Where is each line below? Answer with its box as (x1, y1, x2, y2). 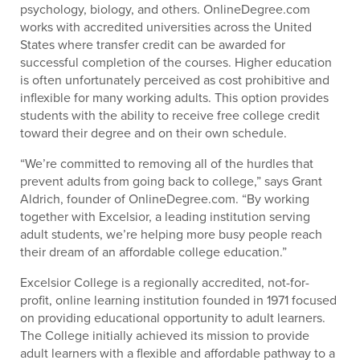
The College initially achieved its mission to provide (20, 326, 309, 344)
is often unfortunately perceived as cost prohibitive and (20, 71, 329, 88)
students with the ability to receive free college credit (20, 106, 320, 124)
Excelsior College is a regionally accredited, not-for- (20, 273, 309, 291)
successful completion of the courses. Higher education (20, 53, 332, 71)
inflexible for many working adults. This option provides (20, 88, 329, 106)
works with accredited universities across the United (20, 18, 312, 35)
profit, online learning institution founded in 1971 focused (20, 291, 337, 309)
